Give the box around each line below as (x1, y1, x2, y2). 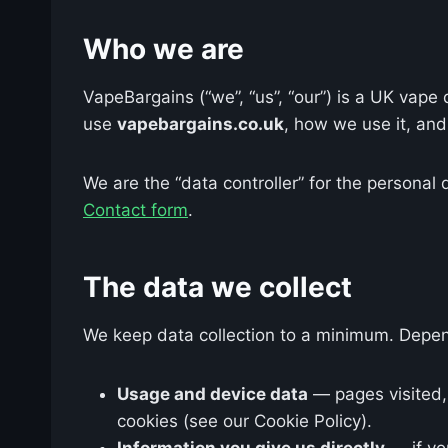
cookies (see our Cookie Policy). (117, 410, 372, 431)
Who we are (83, 31, 244, 66)
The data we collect (83, 269, 352, 304)
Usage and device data (117, 383, 308, 404)
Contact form (83, 199, 188, 220)
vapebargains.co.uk (117, 113, 284, 134)
